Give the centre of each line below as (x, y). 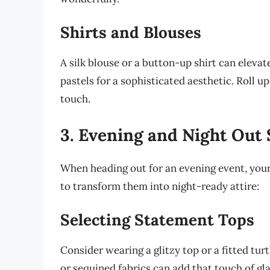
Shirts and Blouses (131, 33)
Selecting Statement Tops (157, 220)
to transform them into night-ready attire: (160, 186)
